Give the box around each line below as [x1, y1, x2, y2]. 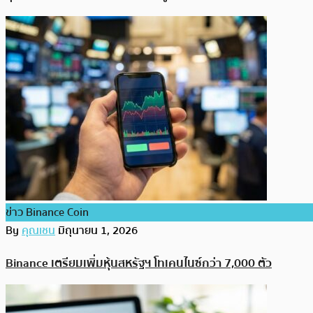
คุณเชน [22, 221, 55, 240]
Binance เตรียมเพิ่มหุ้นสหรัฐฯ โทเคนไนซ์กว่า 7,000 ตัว [6, 253, 272, 272]
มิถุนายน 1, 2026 [58, 221, 138, 240]
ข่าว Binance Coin [6, 203, 89, 222]
